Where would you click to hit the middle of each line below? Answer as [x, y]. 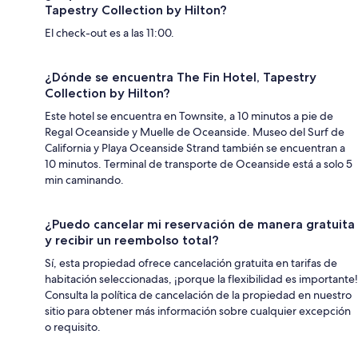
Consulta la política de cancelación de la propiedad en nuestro [198, 294]
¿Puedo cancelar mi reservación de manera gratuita [200, 224]
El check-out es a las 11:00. [109, 32]
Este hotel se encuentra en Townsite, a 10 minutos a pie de [189, 115]
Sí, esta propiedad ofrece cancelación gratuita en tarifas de [191, 263]
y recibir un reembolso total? [132, 240]
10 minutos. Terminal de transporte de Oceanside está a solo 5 [199, 163]
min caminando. [84, 179]
